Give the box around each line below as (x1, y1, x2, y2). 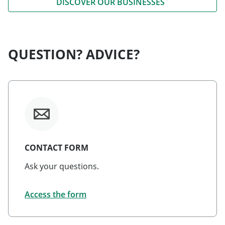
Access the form (25, 189, 86, 200)
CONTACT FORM (25, 142, 88, 153)
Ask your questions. (25, 161, 99, 172)
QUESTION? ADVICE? (8, 45, 140, 63)
